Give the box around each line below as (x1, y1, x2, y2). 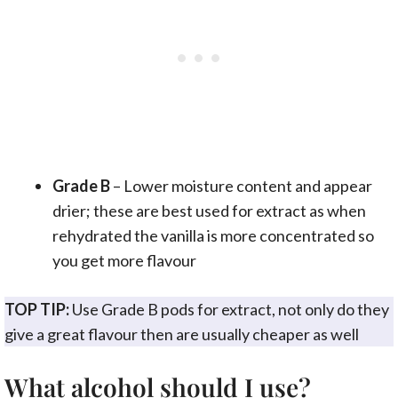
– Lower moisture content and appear (110, 176, 372, 196)
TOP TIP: (4, 299, 69, 320)
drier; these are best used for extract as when (52, 201, 366, 221)
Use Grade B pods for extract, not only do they (69, 299, 389, 320)
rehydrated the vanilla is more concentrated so (52, 226, 374, 246)
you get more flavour (52, 251, 196, 271)
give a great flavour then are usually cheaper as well (4, 324, 359, 345)
